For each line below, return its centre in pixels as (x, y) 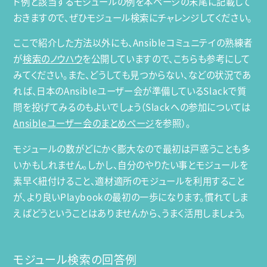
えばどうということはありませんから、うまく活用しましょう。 (129, 213)
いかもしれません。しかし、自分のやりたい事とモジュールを (131, 164)
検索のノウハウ (53, 59)
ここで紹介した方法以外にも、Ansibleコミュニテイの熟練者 (133, 43)
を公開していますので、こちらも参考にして (166, 59)
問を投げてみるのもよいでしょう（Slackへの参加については (132, 107)
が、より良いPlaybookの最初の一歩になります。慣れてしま (131, 197)
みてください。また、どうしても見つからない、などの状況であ (132, 75)
